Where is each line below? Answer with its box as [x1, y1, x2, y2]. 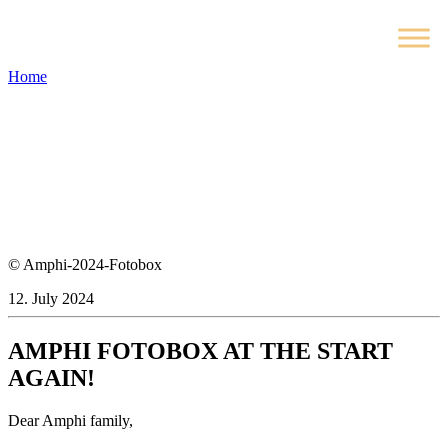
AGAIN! [8, 364, 95, 391]
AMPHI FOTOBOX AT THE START [8, 337, 393, 364]
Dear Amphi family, [8, 411, 133, 429]
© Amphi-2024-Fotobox [8, 256, 162, 273]
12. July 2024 [8, 290, 94, 307]
